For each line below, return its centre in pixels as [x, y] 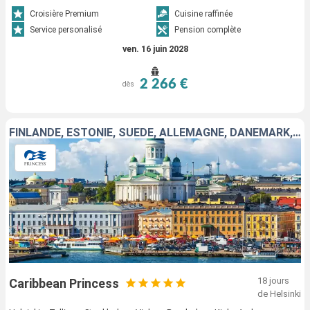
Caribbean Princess [64, 283]
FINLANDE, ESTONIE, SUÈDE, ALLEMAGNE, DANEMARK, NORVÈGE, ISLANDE [297, 132]
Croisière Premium [65, 14]
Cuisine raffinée [203, 14]
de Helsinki [279, 293]
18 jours [273, 280]
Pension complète [208, 30]
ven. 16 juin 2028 [155, 48]
